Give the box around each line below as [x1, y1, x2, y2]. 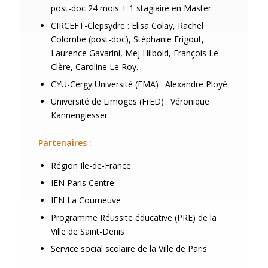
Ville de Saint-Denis [50, 226, 124, 237]
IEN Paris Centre [50, 177, 114, 188]
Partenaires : [38, 137, 92, 148]
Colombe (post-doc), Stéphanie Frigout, [50, 33, 204, 45]
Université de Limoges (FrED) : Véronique [50, 96, 209, 107]
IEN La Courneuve [50, 194, 121, 206]
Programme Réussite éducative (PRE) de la [50, 212, 217, 223]
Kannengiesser [50, 109, 108, 121]
